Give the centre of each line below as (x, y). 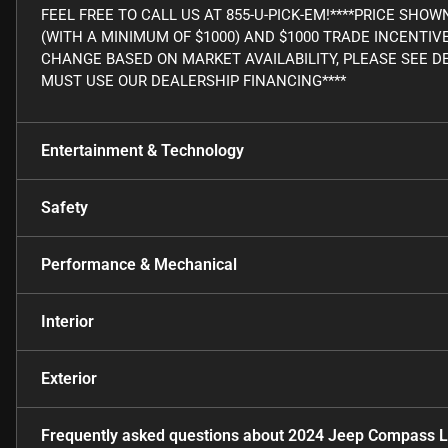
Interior (67, 322)
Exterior (69, 379)
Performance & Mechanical (139, 265)
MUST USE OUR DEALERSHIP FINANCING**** (193, 81)
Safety (64, 208)
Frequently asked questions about (164, 436)
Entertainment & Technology (142, 151)
